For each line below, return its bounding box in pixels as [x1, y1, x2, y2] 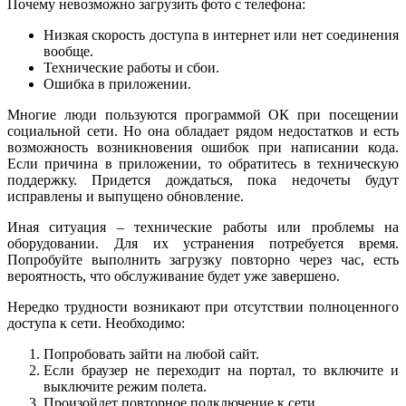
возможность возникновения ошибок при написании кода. [7, 140, 399, 156]
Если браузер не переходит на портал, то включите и [43, 362, 399, 379]
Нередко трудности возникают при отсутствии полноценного [7, 299, 399, 315]
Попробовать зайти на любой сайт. [43, 346, 259, 362]
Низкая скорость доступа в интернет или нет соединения [43, 27, 399, 43]
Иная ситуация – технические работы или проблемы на [7, 219, 399, 236]
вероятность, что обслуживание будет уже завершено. [7, 268, 340, 285]
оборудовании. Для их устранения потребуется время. [7, 236, 399, 252]
